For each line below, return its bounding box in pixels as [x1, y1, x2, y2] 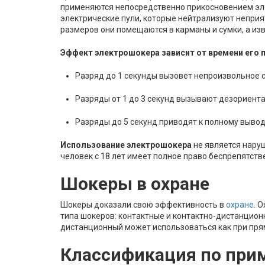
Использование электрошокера [60, 140, 192, 150]
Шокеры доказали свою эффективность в [60, 200, 226, 209]
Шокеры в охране [60, 173, 209, 194]
